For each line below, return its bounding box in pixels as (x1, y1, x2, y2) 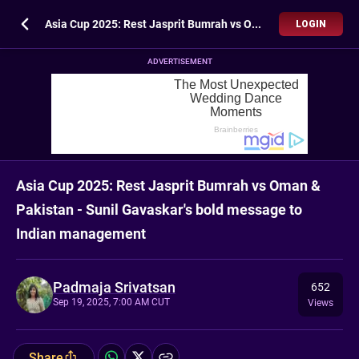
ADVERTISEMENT (147, 57, 212, 66)
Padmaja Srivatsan (53, 278, 175, 296)
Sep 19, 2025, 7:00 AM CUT (53, 296, 170, 308)
